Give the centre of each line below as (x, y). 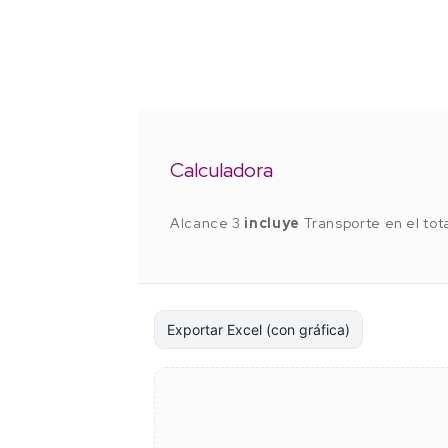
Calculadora (221, 169)
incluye (272, 222)
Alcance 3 (207, 222)
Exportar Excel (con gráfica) (258, 329)
